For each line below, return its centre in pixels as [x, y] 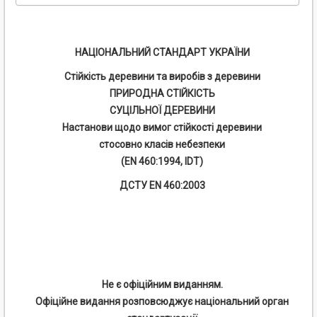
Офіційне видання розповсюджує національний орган [162, 302]
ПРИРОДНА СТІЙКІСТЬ [162, 94]
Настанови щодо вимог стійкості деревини [162, 128]
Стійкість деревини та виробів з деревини [162, 77]
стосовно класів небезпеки [162, 145]
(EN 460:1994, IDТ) [162, 162]
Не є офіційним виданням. [162, 285]
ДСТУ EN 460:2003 [162, 186]
